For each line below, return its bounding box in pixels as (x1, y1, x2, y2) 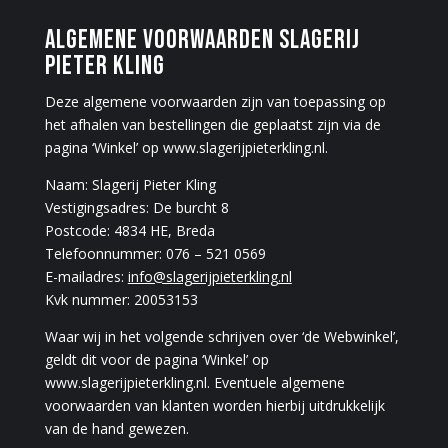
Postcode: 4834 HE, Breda (44, 220, 215, 240)
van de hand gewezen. (44, 418, 189, 438)
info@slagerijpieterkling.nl (127, 266, 292, 286)
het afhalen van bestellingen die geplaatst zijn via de (44, 114, 381, 134)
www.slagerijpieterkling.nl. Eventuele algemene (44, 372, 345, 392)
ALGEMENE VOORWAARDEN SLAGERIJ (44, 24, 360, 56)
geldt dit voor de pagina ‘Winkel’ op (44, 349, 269, 369)
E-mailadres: (44, 266, 128, 286)
